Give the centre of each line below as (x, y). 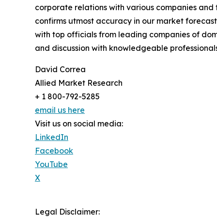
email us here (60, 110)
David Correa (60, 69)
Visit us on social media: (79, 123)
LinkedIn (52, 137)
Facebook (54, 150)
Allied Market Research (79, 83)
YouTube (51, 164)
